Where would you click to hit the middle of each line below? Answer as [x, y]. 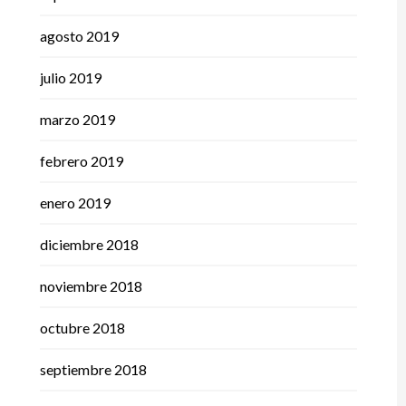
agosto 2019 [79, 36]
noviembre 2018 [91, 286]
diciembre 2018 [89, 245]
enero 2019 [75, 203]
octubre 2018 [82, 328]
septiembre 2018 [93, 370]
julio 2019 [70, 78]
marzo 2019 [77, 120]
